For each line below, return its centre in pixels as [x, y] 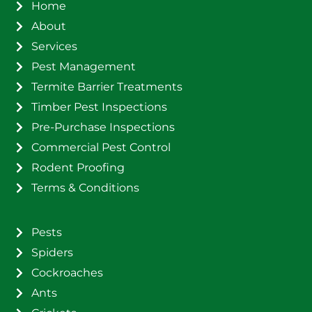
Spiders [52, 252]
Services [54, 46]
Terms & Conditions [85, 187]
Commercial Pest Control [101, 147]
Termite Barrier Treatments [107, 86]
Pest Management [84, 66]
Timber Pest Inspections [99, 107]
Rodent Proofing [78, 167]
